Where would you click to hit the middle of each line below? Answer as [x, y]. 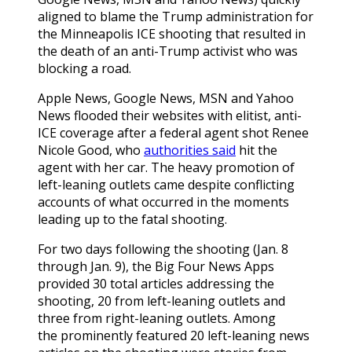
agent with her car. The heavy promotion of [166, 167]
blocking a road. [84, 68]
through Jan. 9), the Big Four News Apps [156, 266]
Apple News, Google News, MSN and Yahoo [166, 98]
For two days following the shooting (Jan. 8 [163, 249]
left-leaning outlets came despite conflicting [166, 184]
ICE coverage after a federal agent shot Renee [173, 132]
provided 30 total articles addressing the [156, 283]
